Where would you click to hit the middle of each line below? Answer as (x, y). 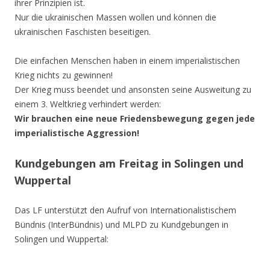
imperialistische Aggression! (77, 133)
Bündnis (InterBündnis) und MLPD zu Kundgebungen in (121, 224)
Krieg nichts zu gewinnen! (64, 75)
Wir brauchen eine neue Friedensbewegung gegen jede (135, 118)
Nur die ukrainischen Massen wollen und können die (115, 17)
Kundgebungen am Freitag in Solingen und (129, 163)
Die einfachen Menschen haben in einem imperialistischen (127, 60)
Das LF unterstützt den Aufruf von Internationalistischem (125, 210)
